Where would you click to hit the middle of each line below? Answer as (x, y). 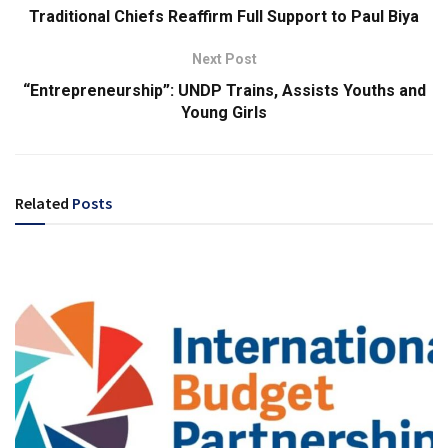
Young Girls (224, 112)
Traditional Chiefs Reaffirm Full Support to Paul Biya (224, 16)
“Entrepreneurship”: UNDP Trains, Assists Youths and (224, 90)
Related (42, 202)
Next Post (224, 58)
